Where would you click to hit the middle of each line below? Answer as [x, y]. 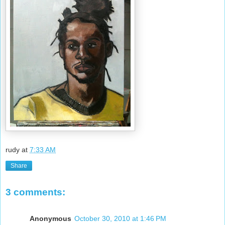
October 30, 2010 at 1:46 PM [120, 218]
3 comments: [35, 192]
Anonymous [50, 218]
